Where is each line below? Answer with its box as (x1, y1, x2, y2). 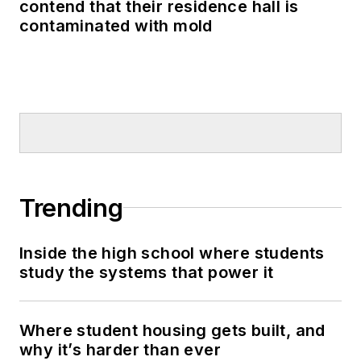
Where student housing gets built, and (19, 320, 326, 340)
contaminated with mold (19, 15, 213, 35)
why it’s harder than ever (19, 339, 221, 359)
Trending (19, 193, 123, 222)
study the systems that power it (19, 262, 274, 282)
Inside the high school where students (19, 243, 325, 263)
